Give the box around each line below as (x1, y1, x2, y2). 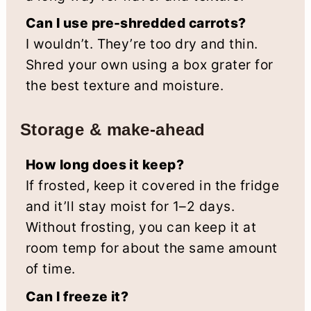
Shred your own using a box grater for (25, 56, 274, 74)
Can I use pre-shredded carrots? (25, 15, 246, 32)
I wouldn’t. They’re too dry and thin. (25, 35, 258, 53)
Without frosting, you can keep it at (25, 219, 257, 236)
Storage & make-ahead (19, 120, 205, 140)
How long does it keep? (25, 156, 185, 174)
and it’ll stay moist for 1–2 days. (25, 198, 235, 215)
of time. (25, 260, 76, 278)
